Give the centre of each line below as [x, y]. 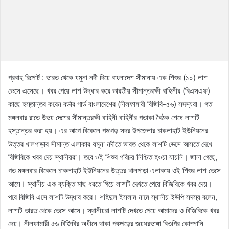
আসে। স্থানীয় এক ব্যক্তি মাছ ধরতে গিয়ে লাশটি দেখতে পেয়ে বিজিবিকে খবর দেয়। [110, 184]
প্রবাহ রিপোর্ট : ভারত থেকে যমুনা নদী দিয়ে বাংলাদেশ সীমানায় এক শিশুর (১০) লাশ [108, 77]
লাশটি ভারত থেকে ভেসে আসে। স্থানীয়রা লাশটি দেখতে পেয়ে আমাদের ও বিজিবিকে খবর [114, 210]
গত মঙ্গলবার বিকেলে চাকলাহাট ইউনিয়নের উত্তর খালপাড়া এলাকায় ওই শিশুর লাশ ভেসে [114, 170]
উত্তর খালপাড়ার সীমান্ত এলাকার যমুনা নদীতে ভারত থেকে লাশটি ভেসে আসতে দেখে [110, 144]
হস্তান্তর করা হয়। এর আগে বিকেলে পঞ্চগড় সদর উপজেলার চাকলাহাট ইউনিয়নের [108, 130]
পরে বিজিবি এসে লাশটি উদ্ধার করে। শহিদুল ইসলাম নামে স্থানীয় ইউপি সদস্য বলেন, [113, 197]
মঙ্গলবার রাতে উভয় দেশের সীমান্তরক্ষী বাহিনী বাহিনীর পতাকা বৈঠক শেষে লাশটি [104, 117]
